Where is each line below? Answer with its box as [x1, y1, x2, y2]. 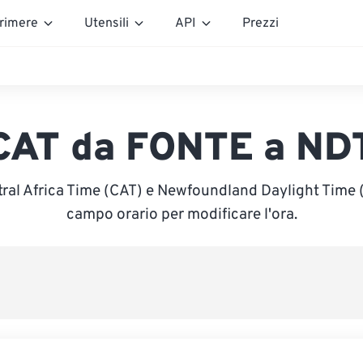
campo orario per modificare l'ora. [66, 205, 297, 224]
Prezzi [242, 15, 279, 32]
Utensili [84, 15, 129, 32]
